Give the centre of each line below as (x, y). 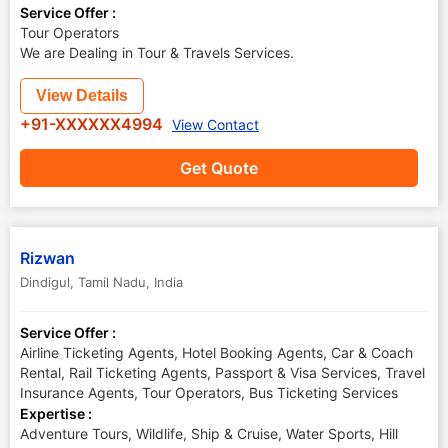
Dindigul (45, 282)
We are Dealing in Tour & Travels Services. (157, 52)
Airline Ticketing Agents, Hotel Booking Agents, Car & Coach (216, 352)
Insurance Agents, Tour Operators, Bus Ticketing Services (209, 392)
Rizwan (47, 258)
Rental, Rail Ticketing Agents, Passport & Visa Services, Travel (222, 372)
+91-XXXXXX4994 (93, 124)
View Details (82, 95)
